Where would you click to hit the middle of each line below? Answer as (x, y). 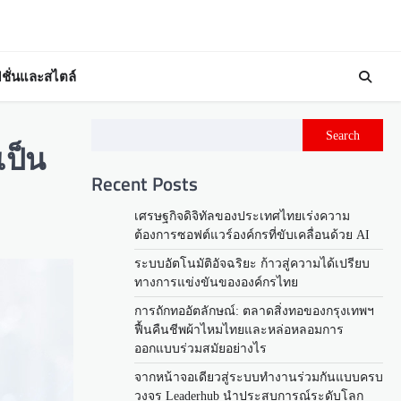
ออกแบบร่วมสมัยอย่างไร (200, 349)
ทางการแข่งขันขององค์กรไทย (216, 283)
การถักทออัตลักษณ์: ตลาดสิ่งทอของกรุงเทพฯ (254, 311)
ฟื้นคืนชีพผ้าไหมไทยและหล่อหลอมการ (239, 330)
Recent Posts (145, 184)
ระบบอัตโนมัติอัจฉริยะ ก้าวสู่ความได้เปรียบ (252, 264)
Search (343, 136)
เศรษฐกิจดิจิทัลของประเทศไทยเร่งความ (242, 217)
